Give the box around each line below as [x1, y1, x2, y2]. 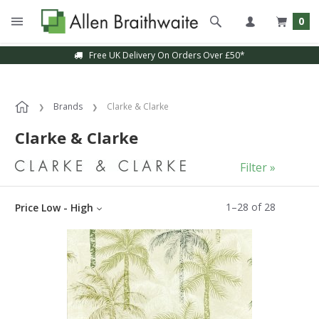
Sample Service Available [112, 49, 216, 61]
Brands [53, 100, 83, 113]
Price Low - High [15, 201, 93, 214]
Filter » [240, 159, 276, 175]
